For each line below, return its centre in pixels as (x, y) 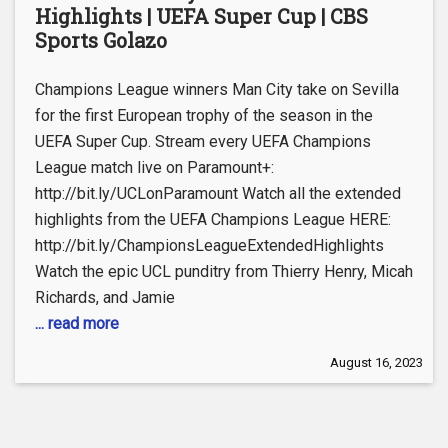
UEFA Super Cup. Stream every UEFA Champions (203, 141)
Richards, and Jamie (105, 297)
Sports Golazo (101, 39)
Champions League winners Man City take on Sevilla (217, 89)
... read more (77, 323)
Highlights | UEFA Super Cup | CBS (201, 15)
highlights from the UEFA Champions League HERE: (213, 219)
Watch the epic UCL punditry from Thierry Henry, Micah (224, 271)
